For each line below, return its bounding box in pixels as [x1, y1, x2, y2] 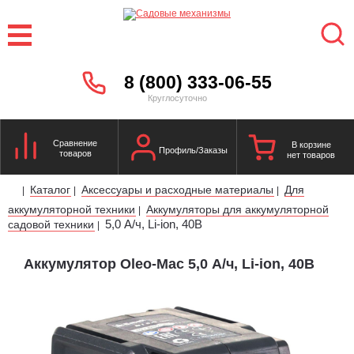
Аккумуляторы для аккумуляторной [146, 202, 329, 216]
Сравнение [53, 137, 98, 148]
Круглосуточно [147, 92, 207, 103]
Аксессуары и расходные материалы [81, 183, 273, 196]
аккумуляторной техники [8, 202, 135, 216]
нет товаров [287, 150, 336, 160]
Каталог [30, 183, 70, 196]
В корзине [291, 140, 331, 149]
